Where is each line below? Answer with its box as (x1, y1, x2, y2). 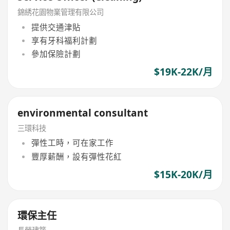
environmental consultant (17, 106, 148, 120)
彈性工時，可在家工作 (31, 137, 113, 149)
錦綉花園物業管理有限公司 (17, 7, 104, 17)
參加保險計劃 (31, 48, 81, 60)
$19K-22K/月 (154, 65, 213, 79)
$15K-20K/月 (154, 167, 213, 181)
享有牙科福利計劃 (31, 35, 97, 47)
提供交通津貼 (31, 21, 81, 33)
